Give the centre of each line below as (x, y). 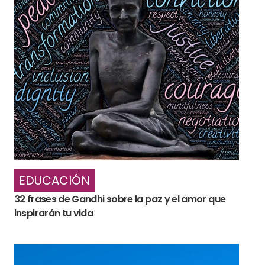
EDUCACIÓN (54, 180)
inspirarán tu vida (54, 213)
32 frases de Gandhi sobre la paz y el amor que (120, 199)
